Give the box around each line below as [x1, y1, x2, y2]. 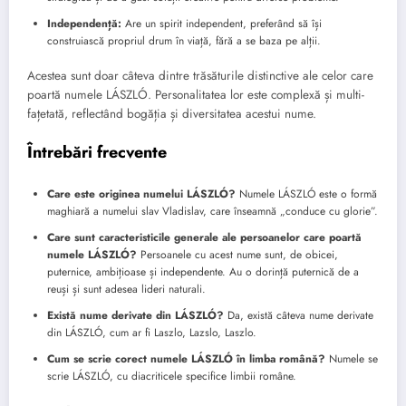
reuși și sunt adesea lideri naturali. [47, 280, 206, 297]
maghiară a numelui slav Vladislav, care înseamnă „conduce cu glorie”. [47, 202, 378, 219]
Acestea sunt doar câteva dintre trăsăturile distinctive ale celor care [27, 66, 373, 84]
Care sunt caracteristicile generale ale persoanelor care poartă [47, 228, 362, 246]
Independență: [47, 14, 121, 32]
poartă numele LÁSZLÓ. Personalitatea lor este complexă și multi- [27, 85, 364, 103]
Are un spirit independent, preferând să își [121, 14, 322, 32]
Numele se [325, 350, 378, 367]
